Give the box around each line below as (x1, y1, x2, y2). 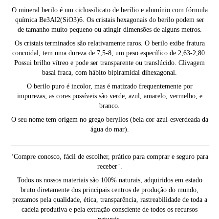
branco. (99, 102, 120, 110)
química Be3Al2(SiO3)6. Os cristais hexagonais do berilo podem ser (15, 16, 204, 24)
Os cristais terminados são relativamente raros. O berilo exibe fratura (14, 40, 205, 47)
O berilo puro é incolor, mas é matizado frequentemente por (26, 83, 193, 90)
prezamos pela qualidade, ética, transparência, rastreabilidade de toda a (12, 196, 207, 204)
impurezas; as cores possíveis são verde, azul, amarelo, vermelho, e (17, 92, 202, 100)
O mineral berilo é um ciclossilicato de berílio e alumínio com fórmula (11, 6, 208, 14)
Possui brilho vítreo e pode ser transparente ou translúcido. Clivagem (14, 59, 205, 67)
